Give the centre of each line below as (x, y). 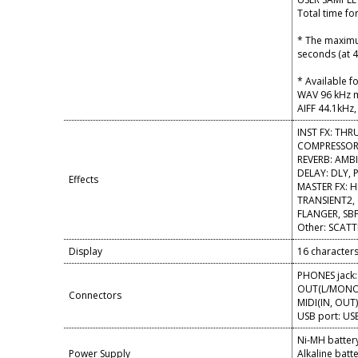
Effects (84, 179)
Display (86, 251)
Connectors (95, 295)
